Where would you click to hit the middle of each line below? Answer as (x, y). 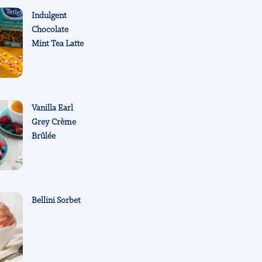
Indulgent (49, 15)
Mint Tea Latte (58, 44)
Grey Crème (54, 122)
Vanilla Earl (53, 108)
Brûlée (44, 136)
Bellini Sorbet (56, 200)
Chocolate (50, 30)
